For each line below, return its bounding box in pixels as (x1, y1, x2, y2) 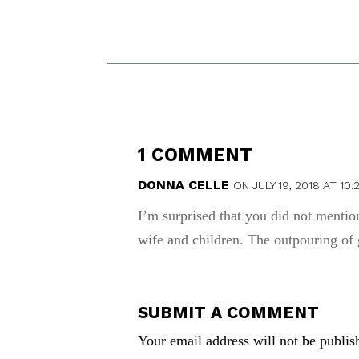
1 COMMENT (138, 143, 253, 166)
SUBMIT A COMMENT (138, 301, 320, 322)
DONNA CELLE (138, 176, 230, 192)
